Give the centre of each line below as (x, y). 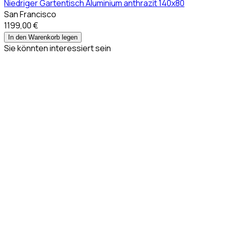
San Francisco (30, 14)
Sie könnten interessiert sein (58, 48)
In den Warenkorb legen (43, 37)
